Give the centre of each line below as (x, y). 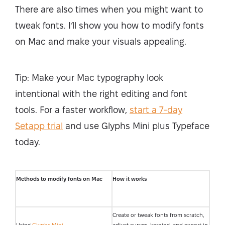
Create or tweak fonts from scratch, (158, 215)
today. (28, 142)
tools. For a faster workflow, (72, 110)
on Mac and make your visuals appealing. (101, 41)
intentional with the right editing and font (101, 94)
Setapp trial (39, 126)
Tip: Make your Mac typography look (89, 78)
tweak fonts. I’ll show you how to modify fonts (109, 25)
